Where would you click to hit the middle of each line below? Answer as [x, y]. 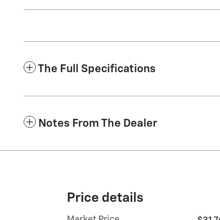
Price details [105, 198]
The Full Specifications [97, 69]
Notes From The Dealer [98, 123]
